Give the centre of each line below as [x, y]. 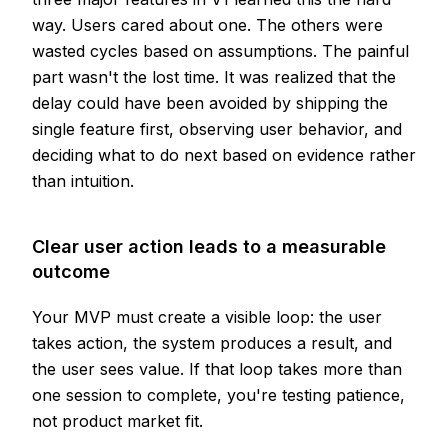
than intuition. [83, 180]
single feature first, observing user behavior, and [217, 128]
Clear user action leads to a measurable [209, 246]
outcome [71, 271]
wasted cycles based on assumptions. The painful [220, 50]
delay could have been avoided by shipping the [210, 102]
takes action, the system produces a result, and [212, 342]
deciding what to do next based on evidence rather [224, 154]
